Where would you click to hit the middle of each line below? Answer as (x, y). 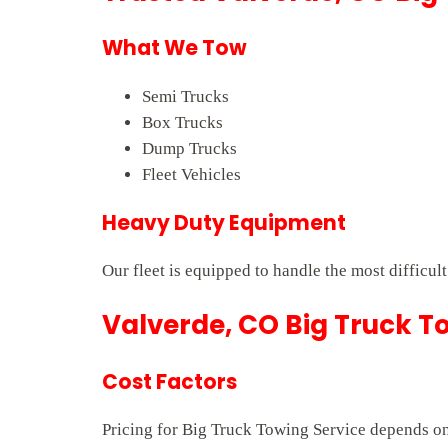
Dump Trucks (189, 148)
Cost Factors (169, 381)
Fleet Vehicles (191, 174)
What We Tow (174, 48)
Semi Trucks (185, 96)
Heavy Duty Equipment (224, 222)
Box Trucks (182, 122)
